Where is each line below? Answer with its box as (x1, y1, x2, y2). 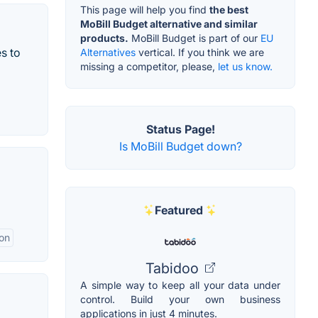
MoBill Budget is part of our (128, 31, 261, 44)
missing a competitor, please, (80, 60, 218, 72)
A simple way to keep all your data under (80, 278, 280, 291)
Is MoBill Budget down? (119, 138, 242, 153)
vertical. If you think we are (136, 45, 264, 58)
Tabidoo (146, 259, 202, 277)
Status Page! (146, 121, 215, 136)
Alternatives (80, 45, 136, 58)
